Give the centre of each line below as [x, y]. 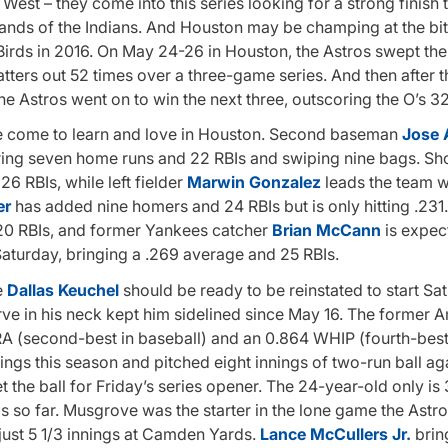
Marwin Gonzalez [254, 182]
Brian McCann [326, 230]
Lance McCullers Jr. [335, 433]
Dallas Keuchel [63, 289]
